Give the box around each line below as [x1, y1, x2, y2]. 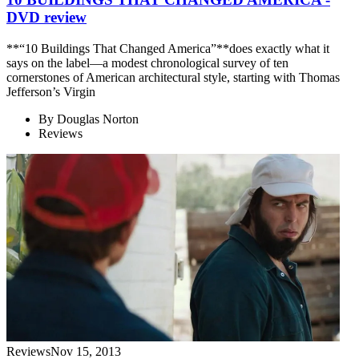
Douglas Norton [57, 111, 139, 126]
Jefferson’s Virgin [6, 84, 95, 99]
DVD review [6, 9, 87, 26]
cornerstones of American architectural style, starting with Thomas [6, 70, 340, 84]
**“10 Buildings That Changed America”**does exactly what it [6, 41, 329, 55]
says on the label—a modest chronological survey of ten [6, 55, 288, 70]
